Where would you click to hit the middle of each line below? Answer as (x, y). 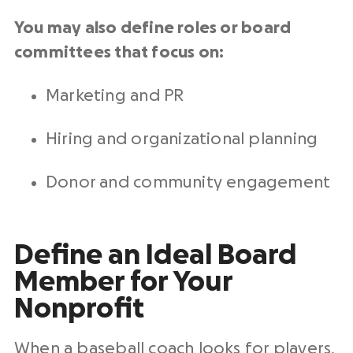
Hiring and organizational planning (182, 139)
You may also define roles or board (153, 28)
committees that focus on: (119, 52)
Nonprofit (79, 309)
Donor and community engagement (188, 182)
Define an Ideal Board (156, 255)
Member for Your (123, 282)
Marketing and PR (115, 96)
